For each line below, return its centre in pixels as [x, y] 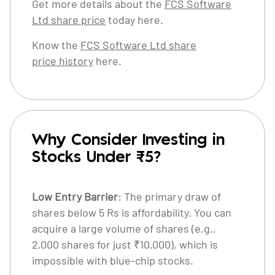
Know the [56, 45]
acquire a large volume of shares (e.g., [124, 228]
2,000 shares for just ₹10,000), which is [125, 244]
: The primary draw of [169, 196]
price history [63, 61]
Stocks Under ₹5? [96, 157]
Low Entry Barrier [75, 196]
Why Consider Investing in [128, 140]
